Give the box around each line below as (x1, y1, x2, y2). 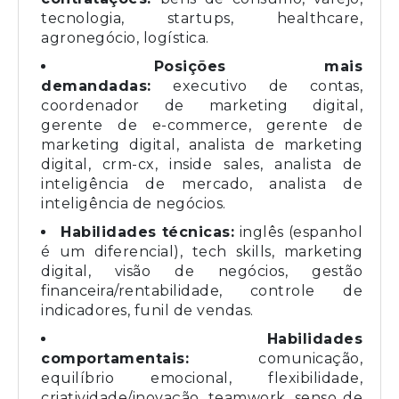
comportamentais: (41, 349, 258, 367)
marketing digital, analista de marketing (41, 135, 362, 153)
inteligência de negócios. (41, 194, 226, 212)
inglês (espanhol (239, 223, 362, 240)
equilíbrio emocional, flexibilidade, (41, 369, 362, 387)
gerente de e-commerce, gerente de (41, 116, 362, 134)
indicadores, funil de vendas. (41, 301, 254, 319)
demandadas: (41, 77, 174, 94)
